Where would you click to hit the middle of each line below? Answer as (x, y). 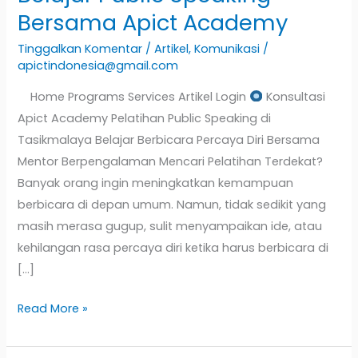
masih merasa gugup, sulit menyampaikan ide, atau (170, 226)
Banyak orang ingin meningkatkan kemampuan (156, 183)
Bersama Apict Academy (153, 22)
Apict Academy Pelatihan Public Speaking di (145, 118)
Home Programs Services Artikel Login (134, 96)
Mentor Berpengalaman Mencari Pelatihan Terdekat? (171, 161)
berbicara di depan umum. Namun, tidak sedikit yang (172, 204)
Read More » (53, 308)
